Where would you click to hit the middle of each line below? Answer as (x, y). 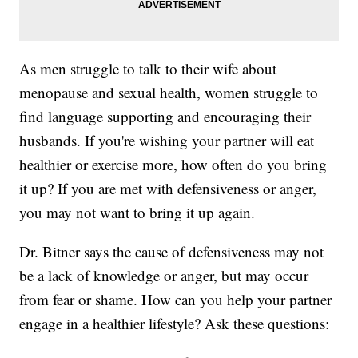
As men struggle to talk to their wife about (148, 69)
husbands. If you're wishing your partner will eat (167, 141)
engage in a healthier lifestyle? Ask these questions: (175, 324)
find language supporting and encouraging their (165, 117)
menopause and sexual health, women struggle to (169, 93)
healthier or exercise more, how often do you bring (173, 165)
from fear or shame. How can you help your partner (176, 300)
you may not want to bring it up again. (137, 213)
